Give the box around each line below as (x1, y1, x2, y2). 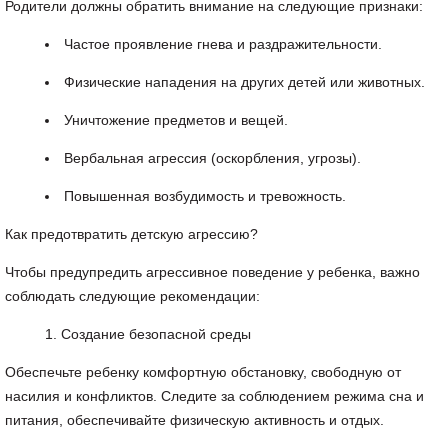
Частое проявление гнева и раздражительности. (64, 36, 382, 52)
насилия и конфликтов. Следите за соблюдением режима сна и (5, 388, 424, 404)
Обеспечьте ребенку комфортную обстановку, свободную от (5, 364, 401, 380)
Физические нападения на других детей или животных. (64, 74, 425, 90)
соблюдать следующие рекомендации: (5, 288, 260, 304)
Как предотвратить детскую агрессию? (5, 226, 258, 242)
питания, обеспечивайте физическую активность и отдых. (5, 412, 384, 428)
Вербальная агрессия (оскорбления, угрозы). (64, 150, 361, 166)
